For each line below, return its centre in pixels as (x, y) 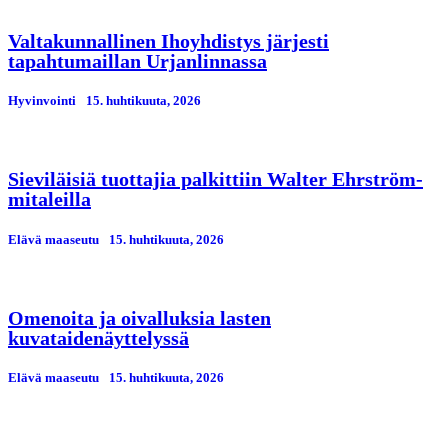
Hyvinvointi (42, 101)
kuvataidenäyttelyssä (98, 337)
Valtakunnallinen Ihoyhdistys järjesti (168, 41)
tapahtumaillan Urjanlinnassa (137, 61)
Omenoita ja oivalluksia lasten (139, 317)
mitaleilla (49, 199)
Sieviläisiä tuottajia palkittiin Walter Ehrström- (215, 179)
